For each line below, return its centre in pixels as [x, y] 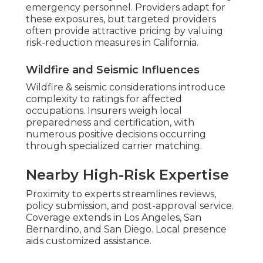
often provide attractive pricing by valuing [124, 31]
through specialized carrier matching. [114, 146]
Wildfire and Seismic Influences [113, 70]
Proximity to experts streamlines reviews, [121, 194]
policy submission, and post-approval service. [130, 206]
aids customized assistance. [89, 241]
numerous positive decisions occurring [116, 134]
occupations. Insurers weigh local [104, 111]
